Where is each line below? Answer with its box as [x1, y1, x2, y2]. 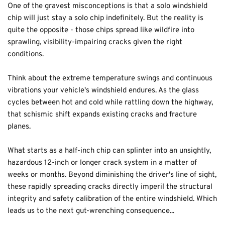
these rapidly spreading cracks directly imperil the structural [8, 182, 212, 192]
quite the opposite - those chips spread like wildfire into [8, 26, 194, 35]
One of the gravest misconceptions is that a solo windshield [8, 2, 207, 11]
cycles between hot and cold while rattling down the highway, [8, 98, 213, 107]
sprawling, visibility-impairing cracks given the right [8, 38, 182, 47]
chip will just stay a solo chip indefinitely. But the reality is [8, 14, 203, 23]
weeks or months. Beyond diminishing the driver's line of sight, [8, 170, 216, 180]
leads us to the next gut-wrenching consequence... [8, 206, 174, 216]
